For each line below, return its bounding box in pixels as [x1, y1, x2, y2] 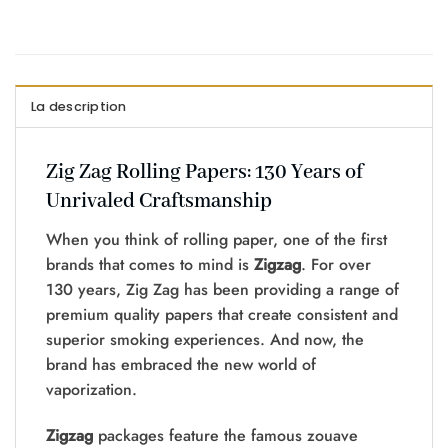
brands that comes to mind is [46, 253, 254, 277]
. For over [301, 253, 371, 277]
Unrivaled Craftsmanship [46, 187, 272, 215]
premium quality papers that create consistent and [46, 303, 398, 327]
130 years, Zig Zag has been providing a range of [46, 278, 399, 302]
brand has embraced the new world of [46, 353, 316, 377]
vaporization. [46, 378, 137, 402]
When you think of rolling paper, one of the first [46, 228, 387, 252]
